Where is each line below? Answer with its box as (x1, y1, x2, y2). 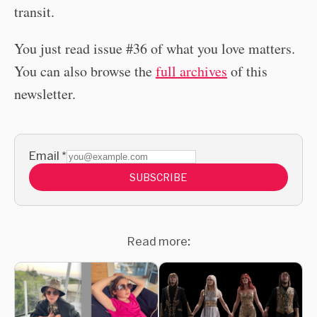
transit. (14, 2, 54, 22)
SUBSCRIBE (129, 171, 188, 184)
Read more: (127, 234, 190, 248)
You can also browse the (14, 62, 156, 81)
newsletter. (14, 84, 76, 104)
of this (227, 62, 267, 81)
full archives (156, 62, 227, 81)
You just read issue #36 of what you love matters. (14, 39, 295, 59)
